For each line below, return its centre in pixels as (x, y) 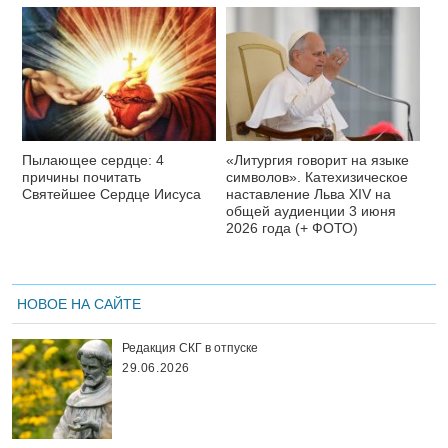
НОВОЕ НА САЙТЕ (79, 304)
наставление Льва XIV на (308, 194)
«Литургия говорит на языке (317, 160)
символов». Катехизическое (317, 177)
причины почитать (81, 177)
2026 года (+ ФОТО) (292, 228)
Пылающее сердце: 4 (93, 160)
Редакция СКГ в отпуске (190, 348)
